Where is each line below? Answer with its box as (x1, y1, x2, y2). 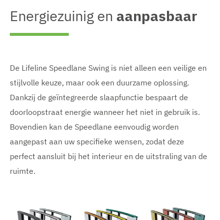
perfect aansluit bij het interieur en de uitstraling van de (10, 151, 207, 162)
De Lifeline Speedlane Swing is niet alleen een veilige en (10, 63, 207, 73)
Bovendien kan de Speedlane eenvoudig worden (10, 122, 179, 132)
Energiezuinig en (10, 6, 116, 25)
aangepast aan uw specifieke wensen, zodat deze (10, 137, 184, 147)
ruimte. (10, 166, 35, 176)
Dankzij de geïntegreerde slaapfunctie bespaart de (10, 92, 188, 103)
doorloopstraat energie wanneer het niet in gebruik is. (10, 107, 200, 117)
